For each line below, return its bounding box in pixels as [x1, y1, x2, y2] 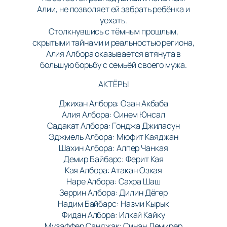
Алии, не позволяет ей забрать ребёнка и [37, 3, 190, 15]
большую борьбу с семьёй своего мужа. [40, 59, 187, 70]
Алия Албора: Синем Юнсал [62, 109, 165, 121]
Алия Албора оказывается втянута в [46, 48, 181, 59]
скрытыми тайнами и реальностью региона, [32, 36, 195, 48]
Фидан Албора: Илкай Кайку [62, 209, 165, 221]
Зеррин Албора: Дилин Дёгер [59, 187, 168, 199]
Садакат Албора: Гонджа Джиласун [47, 120, 180, 132]
